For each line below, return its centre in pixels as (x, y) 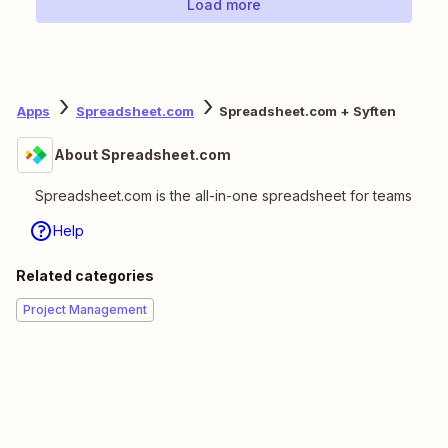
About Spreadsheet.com (142, 155)
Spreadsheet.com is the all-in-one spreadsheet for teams (223, 196)
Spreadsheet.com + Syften (307, 110)
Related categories (85, 276)
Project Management (85, 310)
